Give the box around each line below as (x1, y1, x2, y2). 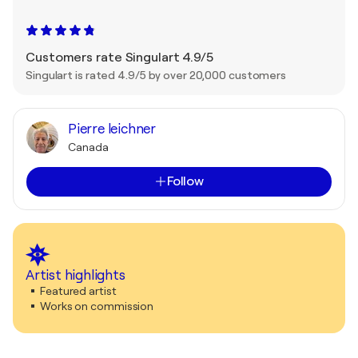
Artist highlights (26, 267, 125, 283)
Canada (68, 140, 109, 153)
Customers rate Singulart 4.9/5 (26, 50, 213, 65)
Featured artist (40, 284, 117, 297)
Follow (166, 173, 205, 189)
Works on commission (40, 299, 154, 312)
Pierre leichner (68, 121, 156, 137)
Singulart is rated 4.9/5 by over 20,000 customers (26, 68, 287, 82)
